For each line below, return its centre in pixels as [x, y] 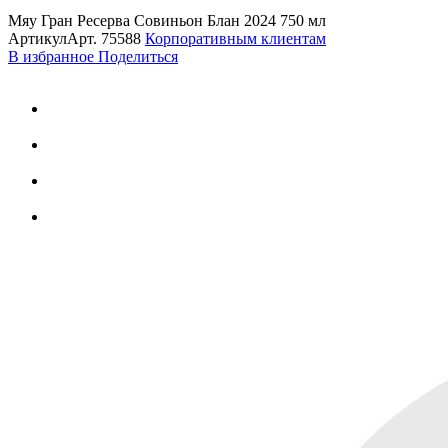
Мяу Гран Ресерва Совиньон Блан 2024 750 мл [167, 20]
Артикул [37, 38]
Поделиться [138, 56]
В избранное [53, 56]
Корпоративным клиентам [235, 38]
